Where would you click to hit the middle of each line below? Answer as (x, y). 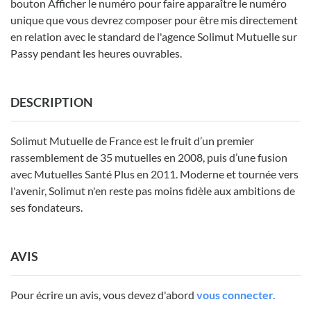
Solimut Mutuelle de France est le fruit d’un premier (132, 141)
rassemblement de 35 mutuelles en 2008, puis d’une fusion (149, 158)
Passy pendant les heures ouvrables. (96, 53)
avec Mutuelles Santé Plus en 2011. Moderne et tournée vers (154, 174)
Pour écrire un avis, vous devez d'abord (103, 295)
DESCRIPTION (52, 102)
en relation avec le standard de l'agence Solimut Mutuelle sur (154, 37)
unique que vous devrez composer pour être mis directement (154, 20)
